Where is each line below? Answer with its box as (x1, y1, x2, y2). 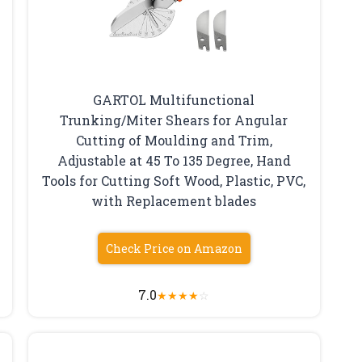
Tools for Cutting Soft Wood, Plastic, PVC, (42, 171, 306, 189)
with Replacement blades (91, 192, 257, 209)
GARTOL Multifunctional (93, 90, 255, 108)
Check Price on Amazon (105, 240, 242, 256)
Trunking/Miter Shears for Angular (60, 111, 288, 128)
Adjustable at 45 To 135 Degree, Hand (57, 151, 291, 169)
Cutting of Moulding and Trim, (75, 131, 272, 149)
